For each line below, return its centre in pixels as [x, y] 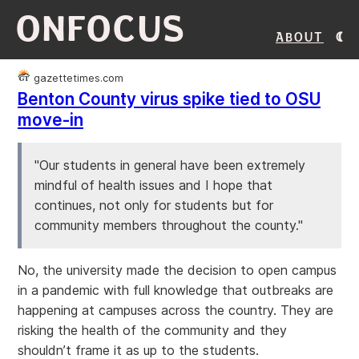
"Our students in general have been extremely [170, 165]
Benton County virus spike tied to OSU [169, 99]
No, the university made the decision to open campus [177, 270]
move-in [50, 120]
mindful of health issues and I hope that [153, 185]
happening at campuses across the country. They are [175, 310]
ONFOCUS [101, 29]
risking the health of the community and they [152, 330]
